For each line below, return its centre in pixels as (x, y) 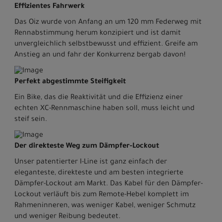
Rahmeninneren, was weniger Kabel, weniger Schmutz (105, 206)
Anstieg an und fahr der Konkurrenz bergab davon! (100, 56)
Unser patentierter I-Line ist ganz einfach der (91, 163)
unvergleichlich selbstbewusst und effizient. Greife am (106, 45)
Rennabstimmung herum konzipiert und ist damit (98, 34)
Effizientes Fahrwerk (50, 7)
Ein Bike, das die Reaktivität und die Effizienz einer (99, 98)
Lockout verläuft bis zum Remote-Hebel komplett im (102, 195)
